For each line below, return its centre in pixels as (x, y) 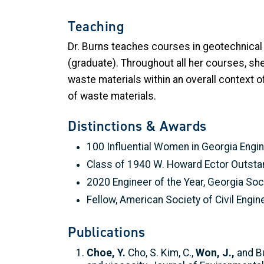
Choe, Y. (106, 253)
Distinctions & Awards (137, 126)
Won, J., (215, 253)
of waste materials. (113, 96)
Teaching (96, 26)
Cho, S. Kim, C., (161, 253)
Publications (107, 232)
